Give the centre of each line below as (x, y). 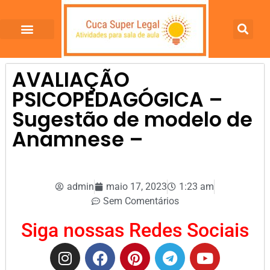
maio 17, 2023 (137, 187)
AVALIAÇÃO (71, 80)
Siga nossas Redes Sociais (135, 230)
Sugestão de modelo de (132, 120)
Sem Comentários (141, 201)
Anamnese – (78, 140)
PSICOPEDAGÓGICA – (118, 100)
